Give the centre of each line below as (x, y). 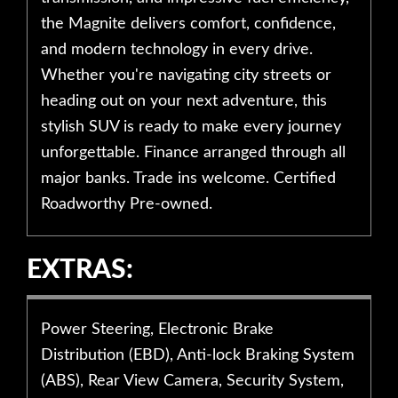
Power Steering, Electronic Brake (157, 330)
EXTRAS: (80, 270)
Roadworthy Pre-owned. (127, 204)
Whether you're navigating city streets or (186, 76)
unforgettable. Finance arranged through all (193, 153)
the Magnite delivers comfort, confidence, (188, 24)
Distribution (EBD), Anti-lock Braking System (198, 355)
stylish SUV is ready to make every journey (191, 127)
